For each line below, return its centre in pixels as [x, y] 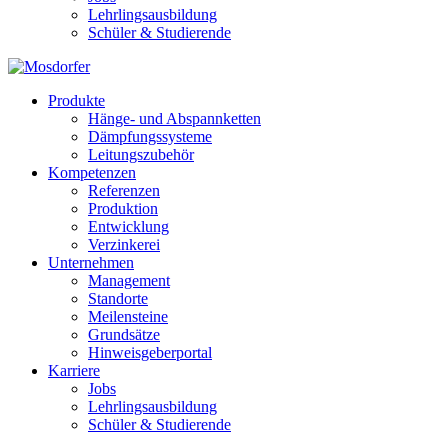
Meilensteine [128, 316]
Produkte [76, 100]
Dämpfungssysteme [150, 136]
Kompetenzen [92, 172]
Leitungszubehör [141, 154]
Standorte [118, 298]
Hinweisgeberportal [150, 352]
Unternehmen [91, 262]
